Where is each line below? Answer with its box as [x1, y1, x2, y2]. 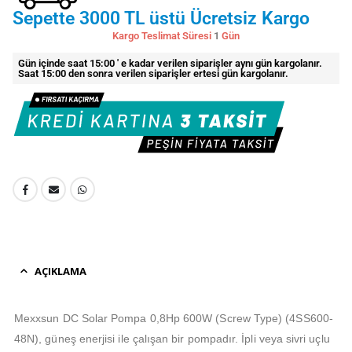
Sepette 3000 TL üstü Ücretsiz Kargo [13, 7, 310, 30]
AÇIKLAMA [35, 264, 86, 279]
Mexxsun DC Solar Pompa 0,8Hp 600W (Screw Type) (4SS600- [14, 312, 333, 325]
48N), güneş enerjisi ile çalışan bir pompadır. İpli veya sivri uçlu [14, 332, 330, 346]
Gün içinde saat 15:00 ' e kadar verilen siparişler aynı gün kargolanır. [18, 57, 322, 70]
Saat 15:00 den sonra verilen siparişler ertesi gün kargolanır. [18, 68, 288, 80]
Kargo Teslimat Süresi [112, 30, 211, 42]
